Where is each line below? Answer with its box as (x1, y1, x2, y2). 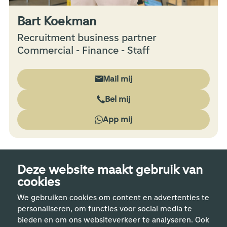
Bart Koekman (17, 13, 96, 30)
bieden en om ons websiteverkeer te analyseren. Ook (17, 215, 209, 225)
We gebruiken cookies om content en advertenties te (17, 193, 209, 203)
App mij (102, 114, 132, 125)
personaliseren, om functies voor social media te (17, 204, 192, 214)
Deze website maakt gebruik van (17, 162, 203, 178)
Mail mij (102, 73, 132, 85)
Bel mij (104, 94, 130, 105)
